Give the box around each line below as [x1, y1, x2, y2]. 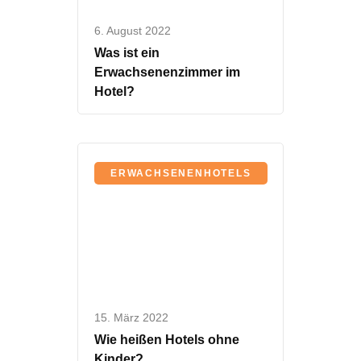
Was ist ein [94, 46, 160, 60]
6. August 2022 [94, 24, 171, 38]
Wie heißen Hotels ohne [94, 332, 239, 346]
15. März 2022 [94, 310, 168, 324]
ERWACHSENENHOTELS [110, 168, 251, 180]
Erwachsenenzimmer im [94, 65, 240, 80]
